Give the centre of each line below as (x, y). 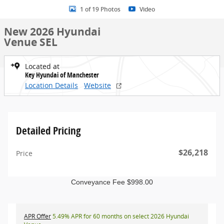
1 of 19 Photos (100, 9)
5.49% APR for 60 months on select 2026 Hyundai (120, 216)
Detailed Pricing (48, 130)
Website (97, 85)
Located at (42, 66)
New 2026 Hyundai (52, 32)
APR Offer (37, 216)
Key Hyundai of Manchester (62, 75)
